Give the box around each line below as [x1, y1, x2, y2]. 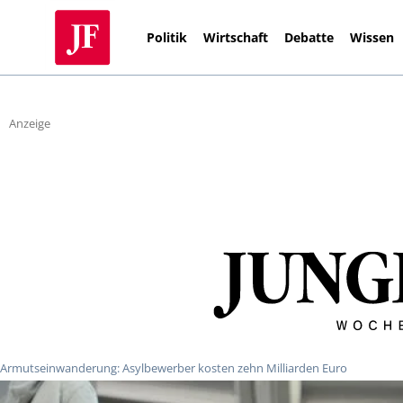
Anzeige [9, 115, 50, 132]
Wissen [350, 28, 395, 46]
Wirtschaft [203, 28, 269, 46]
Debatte [284, 28, 335, 46]
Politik [147, 28, 188, 46]
